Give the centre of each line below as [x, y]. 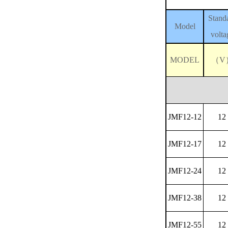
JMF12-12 [185, 117]
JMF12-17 [185, 144]
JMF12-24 [185, 171]
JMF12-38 [185, 198]
